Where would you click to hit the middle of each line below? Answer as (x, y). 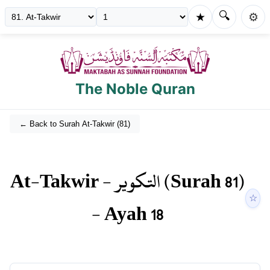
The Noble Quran (135, 89)
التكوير (138, 182)
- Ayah (121, 214)
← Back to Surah (51, 124)
